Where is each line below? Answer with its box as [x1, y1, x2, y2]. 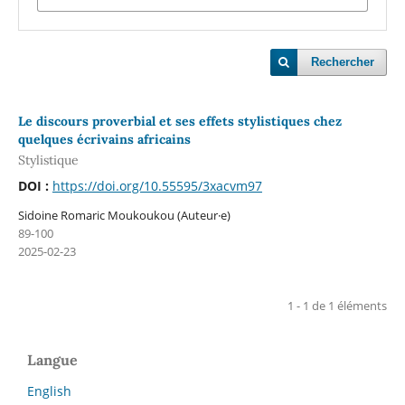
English [27, 382, 71, 400]
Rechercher [311, 55, 375, 69]
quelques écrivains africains [17, 130, 191, 147]
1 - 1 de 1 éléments [287, 297, 388, 315]
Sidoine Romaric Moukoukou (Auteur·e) [17, 207, 231, 224]
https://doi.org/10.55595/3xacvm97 [52, 177, 262, 195]
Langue [27, 351, 78, 370]
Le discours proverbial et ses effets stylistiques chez [17, 112, 342, 129]
